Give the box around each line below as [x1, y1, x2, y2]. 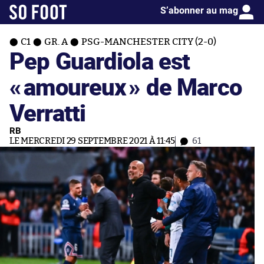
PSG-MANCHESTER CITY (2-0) [81, 37, 216, 47]
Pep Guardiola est [9, 44, 190, 77]
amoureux [24, 70, 127, 103]
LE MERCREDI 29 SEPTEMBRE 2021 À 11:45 [9, 137, 176, 146]
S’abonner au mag [160, 5, 238, 16]
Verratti [9, 96, 86, 128]
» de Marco [128, 70, 242, 103]
